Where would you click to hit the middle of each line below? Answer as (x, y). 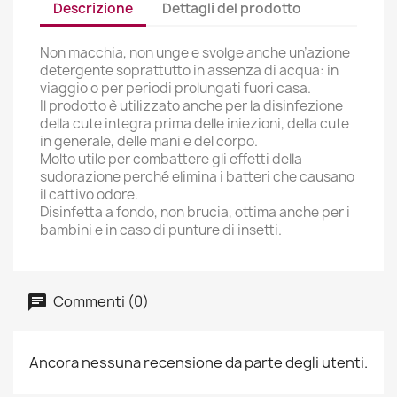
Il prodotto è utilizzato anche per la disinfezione (191, 106)
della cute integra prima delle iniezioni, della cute (195, 124)
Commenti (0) (100, 301)
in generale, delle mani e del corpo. (149, 141)
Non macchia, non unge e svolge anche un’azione (195, 53)
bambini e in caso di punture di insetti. (161, 230)
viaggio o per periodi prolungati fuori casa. (175, 88)
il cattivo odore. (89, 195)
